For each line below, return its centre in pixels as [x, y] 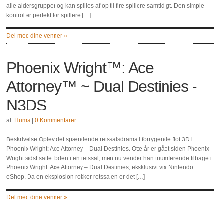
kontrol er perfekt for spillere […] [49, 15]
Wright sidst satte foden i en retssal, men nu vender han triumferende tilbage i [109, 158]
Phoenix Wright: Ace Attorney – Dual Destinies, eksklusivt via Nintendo [100, 167]
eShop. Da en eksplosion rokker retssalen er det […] [76, 177]
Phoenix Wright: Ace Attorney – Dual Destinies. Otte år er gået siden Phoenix [108, 149]
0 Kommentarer [56, 120]
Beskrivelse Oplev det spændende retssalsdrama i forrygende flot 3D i [100, 139]
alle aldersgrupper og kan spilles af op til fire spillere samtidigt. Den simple [106, 6]
